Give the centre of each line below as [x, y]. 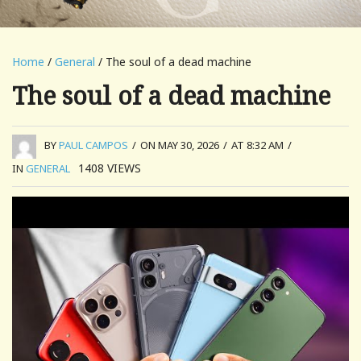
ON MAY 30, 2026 [180, 145]
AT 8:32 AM [257, 145]
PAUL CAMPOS [93, 145]
